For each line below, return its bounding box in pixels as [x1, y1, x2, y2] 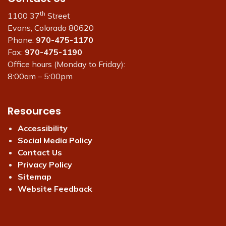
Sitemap [18, 172, 51, 182]
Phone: [8, 35, 36, 45]
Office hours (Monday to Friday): [8, 59, 125, 69]
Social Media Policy [18, 135, 92, 145]
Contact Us [18, 147, 62, 157]
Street [45, 11, 70, 21]
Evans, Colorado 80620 [8, 23, 94, 33]
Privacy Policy [18, 159, 72, 169]
